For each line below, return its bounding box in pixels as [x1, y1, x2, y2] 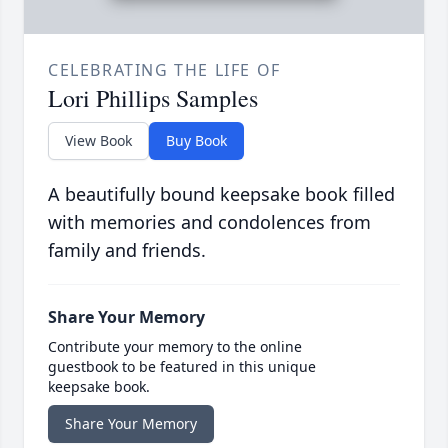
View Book [65, 131, 132, 151]
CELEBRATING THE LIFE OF [48, 59, 281, 82]
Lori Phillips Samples [48, 82, 258, 115]
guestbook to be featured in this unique [48, 357, 316, 377]
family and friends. [48, 238, 206, 263]
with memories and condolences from [48, 210, 371, 235]
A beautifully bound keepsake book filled [48, 182, 395, 207]
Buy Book [166, 131, 227, 151]
